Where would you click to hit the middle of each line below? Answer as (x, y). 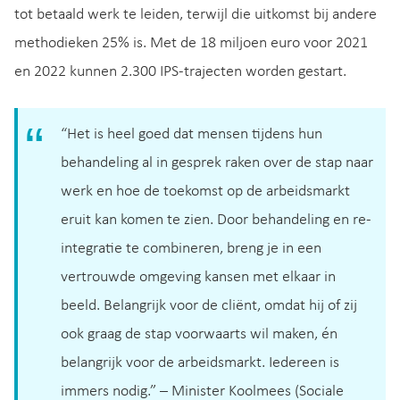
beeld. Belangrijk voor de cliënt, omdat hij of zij (209, 305)
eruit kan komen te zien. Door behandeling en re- (216, 220)
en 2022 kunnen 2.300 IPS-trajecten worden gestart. (180, 71)
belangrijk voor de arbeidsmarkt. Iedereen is (200, 362)
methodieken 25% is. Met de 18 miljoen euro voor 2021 (191, 43)
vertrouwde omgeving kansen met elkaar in (198, 277)
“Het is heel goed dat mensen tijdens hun (192, 134)
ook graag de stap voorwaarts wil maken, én (199, 334)
